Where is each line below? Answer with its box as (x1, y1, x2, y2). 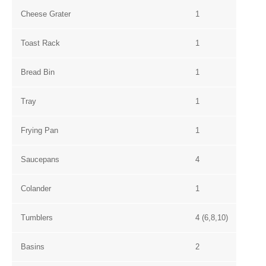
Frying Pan (21, 126, 58, 135)
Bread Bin (21, 68, 55, 77)
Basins (21, 242, 45, 251)
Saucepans (21, 155, 59, 164)
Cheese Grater (21, 9, 71, 18)
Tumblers (21, 213, 53, 222)
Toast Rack (21, 39, 60, 47)
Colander (21, 184, 51, 193)
